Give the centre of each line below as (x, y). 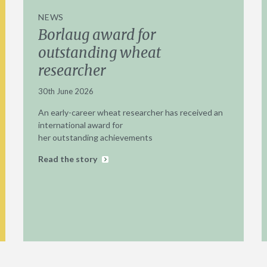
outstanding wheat (100, 52)
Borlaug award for (97, 35)
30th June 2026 (66, 91)
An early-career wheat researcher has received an (131, 112)
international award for (81, 125)
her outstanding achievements (96, 137)
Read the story (69, 159)
